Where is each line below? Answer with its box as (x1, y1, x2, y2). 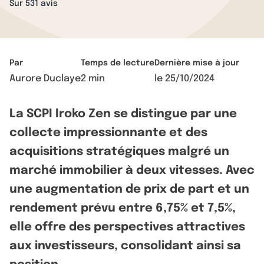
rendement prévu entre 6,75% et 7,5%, (9, 202, 236, 214)
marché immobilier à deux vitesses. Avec (9, 164, 255, 177)
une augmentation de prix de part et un (9, 183, 249, 196)
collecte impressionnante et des (9, 127, 207, 139)
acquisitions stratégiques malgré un (9, 146, 229, 158)
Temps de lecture (81, 59, 154, 67)
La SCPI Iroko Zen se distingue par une (9, 108, 237, 120)
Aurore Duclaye (9, 74, 81, 84)
